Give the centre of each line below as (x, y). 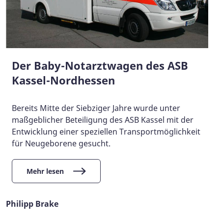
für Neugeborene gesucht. (61, 143)
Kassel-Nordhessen (63, 80)
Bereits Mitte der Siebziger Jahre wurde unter (96, 108)
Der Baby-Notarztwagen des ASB (100, 65)
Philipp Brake (32, 204)
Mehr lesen (45, 171)
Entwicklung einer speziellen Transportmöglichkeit (106, 131)
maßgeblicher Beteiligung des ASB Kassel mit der (103, 120)
